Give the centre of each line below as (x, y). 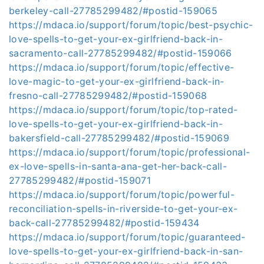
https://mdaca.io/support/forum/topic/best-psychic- (131, 25)
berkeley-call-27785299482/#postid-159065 (113, 11)
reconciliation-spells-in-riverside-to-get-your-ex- (123, 209)
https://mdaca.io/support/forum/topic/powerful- (122, 194)
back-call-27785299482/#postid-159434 (104, 223)
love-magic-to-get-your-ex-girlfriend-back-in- (117, 81)
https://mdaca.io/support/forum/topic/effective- (122, 67)
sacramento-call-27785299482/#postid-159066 (121, 53)
